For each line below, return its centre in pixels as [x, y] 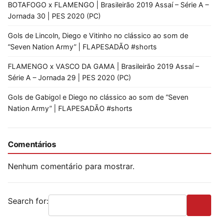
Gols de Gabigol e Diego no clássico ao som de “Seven [98, 97]
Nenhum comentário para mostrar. [71, 166]
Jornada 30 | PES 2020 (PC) [54, 16]
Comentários [32, 144]
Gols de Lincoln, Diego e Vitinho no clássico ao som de [98, 35]
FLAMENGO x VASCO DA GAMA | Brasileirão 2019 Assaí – [103, 66]
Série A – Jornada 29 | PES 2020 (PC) [69, 77]
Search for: [28, 201]
